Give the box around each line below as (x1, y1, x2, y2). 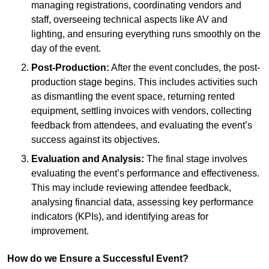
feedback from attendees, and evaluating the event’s (31, 120, 252, 131)
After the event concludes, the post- (109, 62, 260, 73)
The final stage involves (144, 154, 247, 165)
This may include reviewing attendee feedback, (31, 183, 231, 193)
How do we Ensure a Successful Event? (7, 253, 189, 264)
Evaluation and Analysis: (31, 154, 144, 165)
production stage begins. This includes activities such (31, 77, 258, 88)
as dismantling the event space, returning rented (31, 91, 235, 102)
